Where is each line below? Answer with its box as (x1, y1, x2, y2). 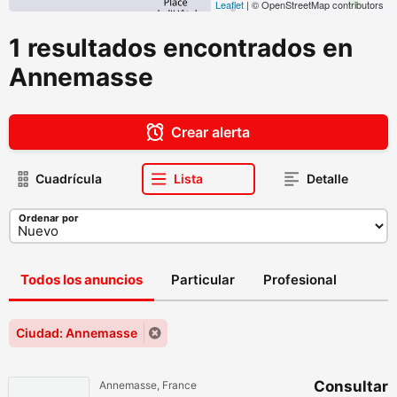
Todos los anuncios (20, 271, 143, 288)
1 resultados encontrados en (9, 33, 353, 63)
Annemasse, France (99, 378, 197, 392)
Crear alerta (171, 123, 250, 141)
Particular (171, 271, 235, 288)
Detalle (306, 171, 348, 186)
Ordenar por (19, 212, 79, 224)
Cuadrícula (35, 171, 102, 186)
